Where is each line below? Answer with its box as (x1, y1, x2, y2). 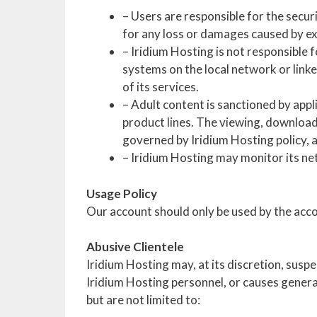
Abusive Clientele (86, 239, 184, 254)
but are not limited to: (86, 292, 200, 307)
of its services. (122, 79, 199, 94)
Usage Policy (86, 185, 157, 201)
